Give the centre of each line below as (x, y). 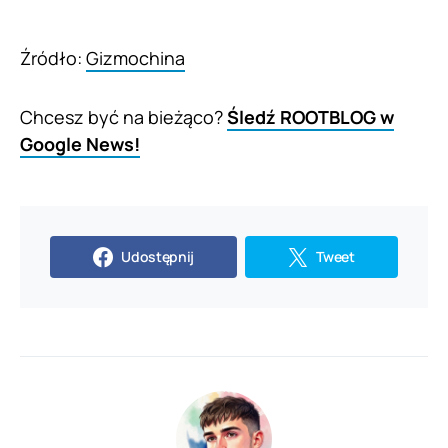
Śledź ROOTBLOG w (310, 116)
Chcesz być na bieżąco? (123, 116)
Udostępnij (157, 256)
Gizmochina (135, 57)
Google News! (80, 143)
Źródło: (53, 57)
